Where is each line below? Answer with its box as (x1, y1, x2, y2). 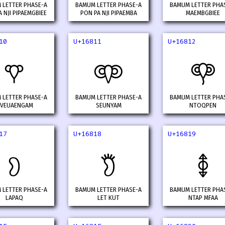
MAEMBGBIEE (186, 9, 220, 18)
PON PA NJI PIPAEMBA (80, 9, 137, 18)
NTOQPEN (189, 101, 216, 110)
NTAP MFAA (188, 194, 218, 202)
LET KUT (97, 194, 120, 202)
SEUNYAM (95, 101, 122, 110)
